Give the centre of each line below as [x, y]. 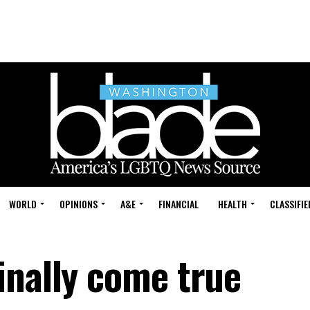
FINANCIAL [179, 204]
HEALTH [232, 204]
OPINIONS [79, 204]
